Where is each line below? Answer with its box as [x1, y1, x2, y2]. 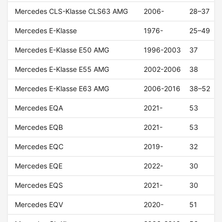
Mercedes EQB [15, 123, 63, 132]
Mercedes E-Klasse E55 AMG [15, 65, 110, 74]
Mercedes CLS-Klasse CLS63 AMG [15, 7, 128, 16]
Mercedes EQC [15, 142, 64, 151]
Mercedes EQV [15, 200, 63, 209]
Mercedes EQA [15, 104, 63, 112]
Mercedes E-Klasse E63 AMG [15, 84, 110, 93]
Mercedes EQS [15, 181, 63, 190]
